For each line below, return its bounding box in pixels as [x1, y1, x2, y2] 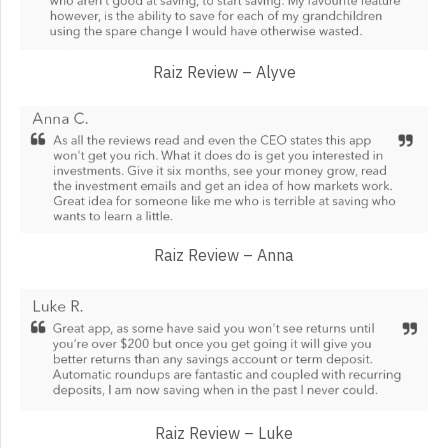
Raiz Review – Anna [154, 245, 294, 266]
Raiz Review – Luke [155, 423, 293, 444]
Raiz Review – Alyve [152, 61, 296, 82]
